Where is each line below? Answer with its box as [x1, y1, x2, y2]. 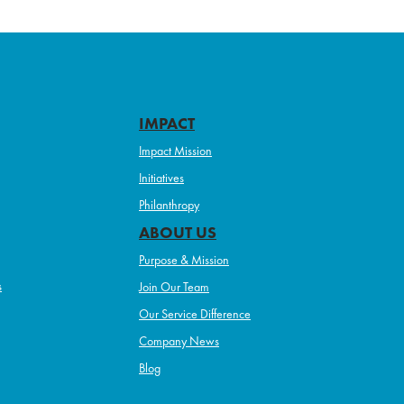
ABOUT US [139, 222, 216, 243]
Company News [139, 333, 219, 349]
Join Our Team [139, 279, 209, 295]
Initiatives [139, 170, 184, 186]
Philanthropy [139, 197, 199, 213]
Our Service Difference [139, 306, 251, 322]
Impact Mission [139, 142, 212, 159]
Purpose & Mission [139, 252, 229, 268]
